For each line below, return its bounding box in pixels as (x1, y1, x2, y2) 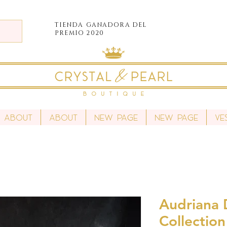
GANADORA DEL (86, 21, 147, 29)
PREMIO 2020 (55, 29, 104, 37)
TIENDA (55, 21, 84, 29)
